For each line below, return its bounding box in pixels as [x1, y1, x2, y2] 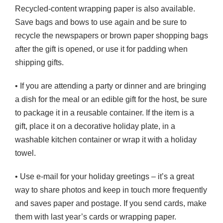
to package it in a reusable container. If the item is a [15, 108, 194, 117]
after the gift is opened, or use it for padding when [15, 44, 188, 53]
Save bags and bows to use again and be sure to [15, 17, 187, 26]
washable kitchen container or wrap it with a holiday [15, 135, 197, 144]
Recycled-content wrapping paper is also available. [15, 4, 195, 13]
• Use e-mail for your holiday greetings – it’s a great [15, 172, 194, 181]
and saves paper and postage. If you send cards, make [15, 199, 207, 208]
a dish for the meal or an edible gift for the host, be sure [15, 95, 207, 104]
